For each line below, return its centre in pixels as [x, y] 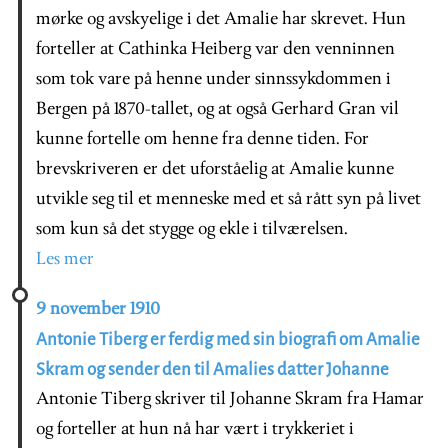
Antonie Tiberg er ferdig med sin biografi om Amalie [228, 339]
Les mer [65, 259]
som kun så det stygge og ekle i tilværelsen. [192, 229]
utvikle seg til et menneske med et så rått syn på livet [228, 199]
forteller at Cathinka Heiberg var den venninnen [215, 49]
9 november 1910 [98, 309]
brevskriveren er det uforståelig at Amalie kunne [215, 169]
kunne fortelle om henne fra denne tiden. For [202, 139]
